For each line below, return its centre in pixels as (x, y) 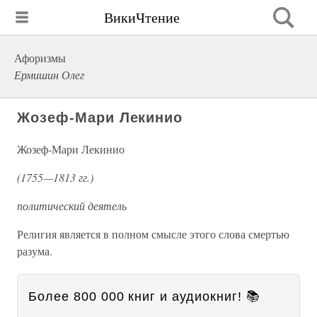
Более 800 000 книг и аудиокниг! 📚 (144, 296)
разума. (35, 251)
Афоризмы (40, 58)
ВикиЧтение (142, 17)
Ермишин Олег (49, 75)
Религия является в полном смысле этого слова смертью (153, 234)
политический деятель (72, 206)
